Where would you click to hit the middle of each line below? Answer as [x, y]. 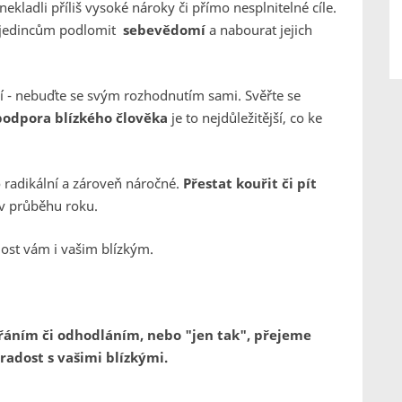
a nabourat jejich [261, 30]
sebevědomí [166, 30]
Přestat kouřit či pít [250, 183]
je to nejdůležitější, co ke [245, 118]
